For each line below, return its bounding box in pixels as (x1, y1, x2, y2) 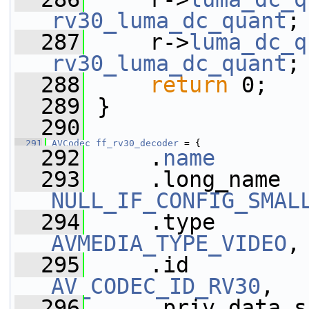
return (150, 72, 228, 97)
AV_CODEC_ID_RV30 (51, 274, 261, 299)
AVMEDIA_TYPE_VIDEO (51, 231, 287, 256)
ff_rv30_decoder (96, 138, 179, 148)
